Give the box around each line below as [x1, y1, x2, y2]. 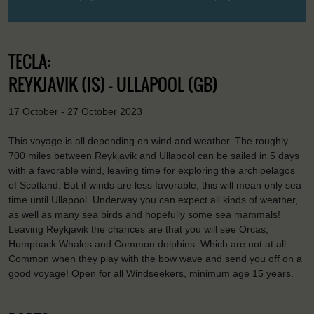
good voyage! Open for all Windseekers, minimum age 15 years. [8, 268, 294, 280]
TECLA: [8, 48, 50, 74]
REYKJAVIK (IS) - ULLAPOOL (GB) [8, 71, 218, 97]
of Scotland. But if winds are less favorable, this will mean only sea [8, 179, 301, 191]
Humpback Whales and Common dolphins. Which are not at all [8, 238, 286, 250]
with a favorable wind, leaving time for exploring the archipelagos [8, 165, 295, 177]
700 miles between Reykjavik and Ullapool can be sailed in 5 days [8, 150, 299, 162]
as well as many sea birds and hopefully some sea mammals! [8, 209, 280, 221]
